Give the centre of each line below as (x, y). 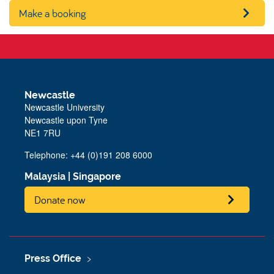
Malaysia (45, 176)
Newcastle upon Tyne (66, 120)
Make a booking (53, 13)
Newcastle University (65, 107)
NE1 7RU (43, 132)
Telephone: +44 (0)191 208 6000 (88, 154)
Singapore (97, 176)
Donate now (60, 200)
